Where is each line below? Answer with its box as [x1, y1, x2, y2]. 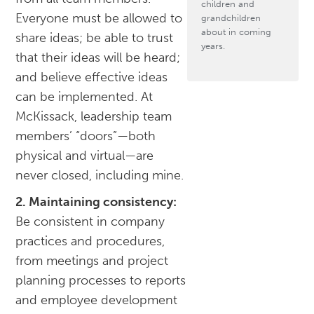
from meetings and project [15, 253, 169, 269]
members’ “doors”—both [15, 128, 156, 144]
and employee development [15, 292, 178, 308]
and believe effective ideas [15, 69, 168, 86]
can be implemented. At [15, 89, 153, 105]
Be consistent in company [15, 214, 165, 230]
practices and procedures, [15, 233, 165, 250]
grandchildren [200, 13, 261, 23]
